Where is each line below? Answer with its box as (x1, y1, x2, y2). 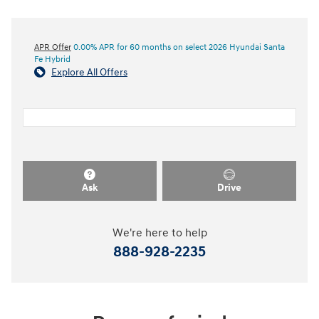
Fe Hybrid (34, 54, 70, 66)
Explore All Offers (51, 66, 127, 79)
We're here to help (112, 226, 207, 240)
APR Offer (34, 42, 71, 53)
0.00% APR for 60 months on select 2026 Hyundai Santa (71, 42, 285, 53)
